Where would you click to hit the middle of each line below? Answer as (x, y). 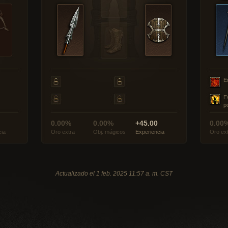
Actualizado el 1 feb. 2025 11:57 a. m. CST (114, 174)
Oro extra (63, 132)
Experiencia (150, 132)
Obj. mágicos (109, 132)
